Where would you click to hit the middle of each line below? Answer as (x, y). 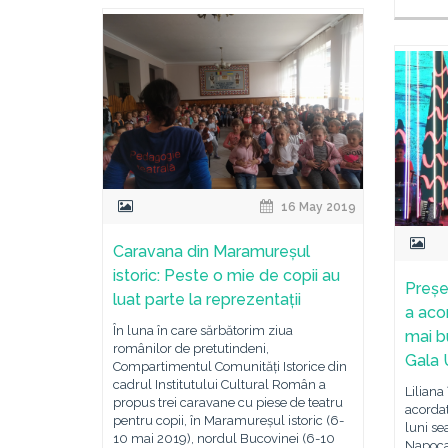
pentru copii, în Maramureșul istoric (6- (228, 420)
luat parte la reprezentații (207, 299)
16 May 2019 (317, 207)
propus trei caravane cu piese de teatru (228, 402)
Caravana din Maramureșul (211, 251)
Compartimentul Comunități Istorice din (230, 366)
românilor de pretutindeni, (191, 348)
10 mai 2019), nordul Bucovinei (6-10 (224, 438)
